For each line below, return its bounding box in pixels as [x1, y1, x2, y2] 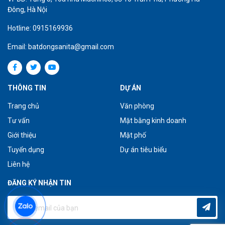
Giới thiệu [8, 131, 36, 140]
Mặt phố [120, 131, 146, 140]
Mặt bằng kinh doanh [120, 117, 186, 125]
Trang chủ [8, 102, 39, 110]
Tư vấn [8, 117, 30, 125]
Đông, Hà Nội [8, 6, 47, 14]
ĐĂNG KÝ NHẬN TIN [8, 179, 71, 187]
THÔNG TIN [8, 84, 46, 92]
